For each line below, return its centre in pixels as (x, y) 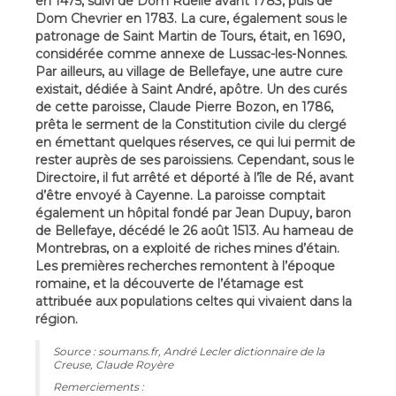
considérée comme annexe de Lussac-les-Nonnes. (191, 53)
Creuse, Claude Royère (113, 364)
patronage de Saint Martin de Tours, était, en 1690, (190, 36)
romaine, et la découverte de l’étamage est (169, 283)
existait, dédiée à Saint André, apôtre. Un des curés (191, 89)
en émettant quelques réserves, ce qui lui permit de (195, 142)
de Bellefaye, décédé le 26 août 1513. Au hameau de (194, 230)
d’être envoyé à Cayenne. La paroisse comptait (180, 195)
